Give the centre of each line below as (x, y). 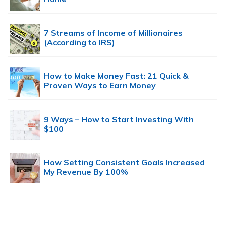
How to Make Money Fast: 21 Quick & (116, 76)
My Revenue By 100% (86, 172)
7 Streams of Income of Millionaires (113, 32)
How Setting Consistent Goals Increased (124, 162)
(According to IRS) (79, 42)
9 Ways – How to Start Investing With (119, 119)
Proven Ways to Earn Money (100, 85)
